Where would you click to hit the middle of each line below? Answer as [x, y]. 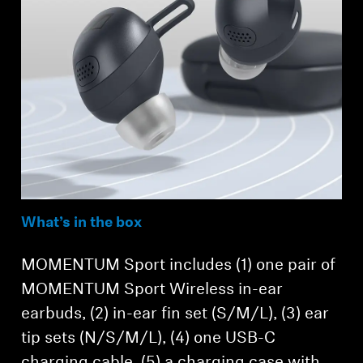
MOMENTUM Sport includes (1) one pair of [179, 265]
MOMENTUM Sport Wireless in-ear [152, 290]
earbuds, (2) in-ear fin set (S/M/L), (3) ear [175, 314]
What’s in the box [82, 223]
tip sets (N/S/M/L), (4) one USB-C [149, 338]
